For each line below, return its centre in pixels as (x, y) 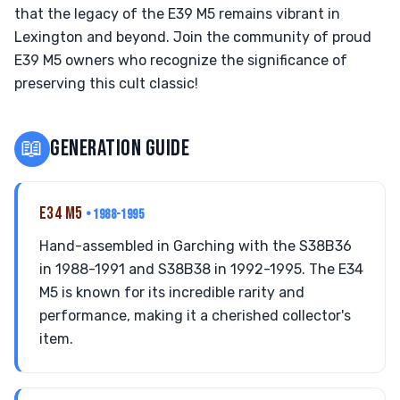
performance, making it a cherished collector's (195, 316)
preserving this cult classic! (106, 83)
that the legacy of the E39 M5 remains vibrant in (177, 14)
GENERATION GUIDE (120, 149)
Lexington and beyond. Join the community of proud (193, 37)
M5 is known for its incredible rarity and (172, 292)
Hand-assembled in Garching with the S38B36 (196, 246)
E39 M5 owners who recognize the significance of (181, 60)
